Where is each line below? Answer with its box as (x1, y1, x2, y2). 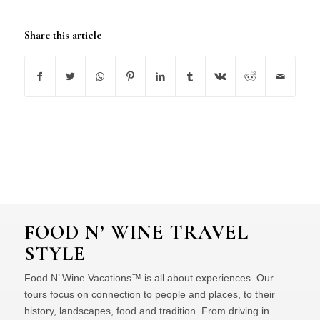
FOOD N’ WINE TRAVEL (24, 219, 249, 244)
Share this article (24, 27, 101, 42)
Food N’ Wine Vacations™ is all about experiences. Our (24, 271, 274, 284)
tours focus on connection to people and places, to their (24, 288, 275, 300)
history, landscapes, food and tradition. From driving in (24, 304, 269, 316)
